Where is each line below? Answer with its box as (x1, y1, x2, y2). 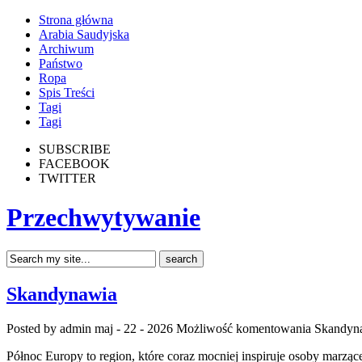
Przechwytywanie (6, 203, 200, 233)
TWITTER (39, 171, 96, 185)
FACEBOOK (39, 157, 110, 170)
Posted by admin (6, 321, 95, 335)
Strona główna (39, 13, 113, 27)
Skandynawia (6, 283, 117, 305)
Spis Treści (39, 86, 95, 99)
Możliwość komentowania (176, 321, 314, 335)
